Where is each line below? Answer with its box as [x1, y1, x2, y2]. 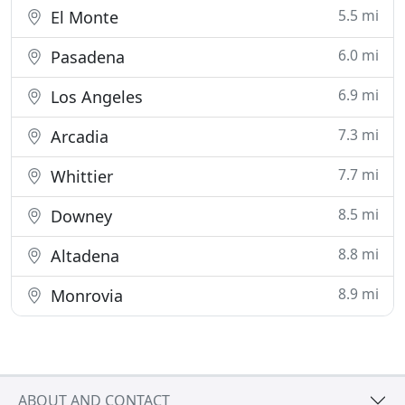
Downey [46, 205, 112, 227]
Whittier [46, 165, 113, 187]
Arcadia [46, 126, 108, 147]
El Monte [46, 6, 118, 28]
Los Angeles [46, 86, 143, 108]
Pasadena [46, 46, 125, 68]
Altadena [46, 245, 119, 267]
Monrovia [46, 285, 123, 306]
